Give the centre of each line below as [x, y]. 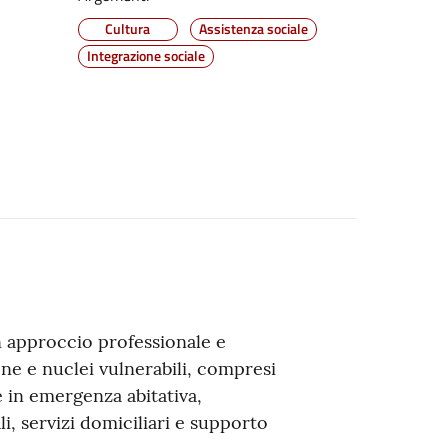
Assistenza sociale [253, 28]
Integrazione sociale [145, 55]
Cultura [128, 28]
